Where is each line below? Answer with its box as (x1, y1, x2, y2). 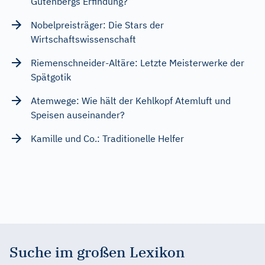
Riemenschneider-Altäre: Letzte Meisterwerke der (31, 56, 244, 69)
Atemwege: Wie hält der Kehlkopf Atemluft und (31, 94, 231, 106)
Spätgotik (31, 70, 71, 83)
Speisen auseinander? (31, 108, 125, 121)
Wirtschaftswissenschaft (31, 33, 136, 45)
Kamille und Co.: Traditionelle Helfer (31, 132, 184, 144)
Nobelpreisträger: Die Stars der (31, 18, 164, 31)
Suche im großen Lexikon (9, 242, 185, 261)
